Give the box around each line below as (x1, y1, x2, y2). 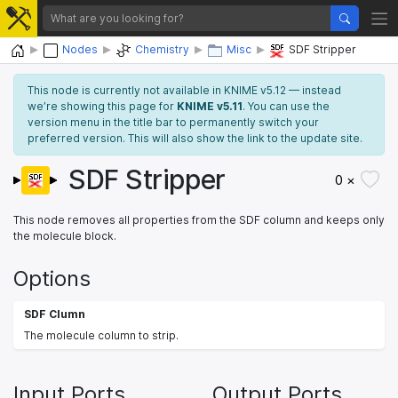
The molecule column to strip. (24, 328, 179, 342)
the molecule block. (13, 228, 116, 243)
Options (13, 265, 91, 291)
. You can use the (243, 99, 330, 113)
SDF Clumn (24, 306, 85, 321)
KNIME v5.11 (177, 99, 243, 113)
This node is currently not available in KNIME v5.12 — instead (28, 83, 341, 97)
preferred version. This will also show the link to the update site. (28, 131, 362, 145)
